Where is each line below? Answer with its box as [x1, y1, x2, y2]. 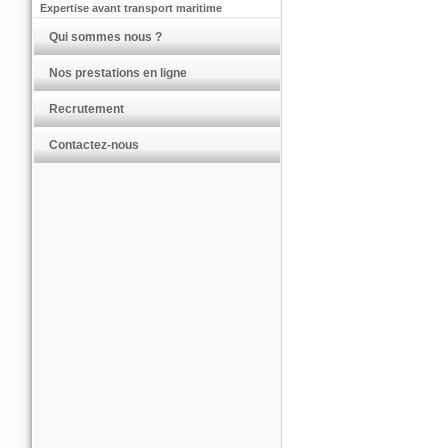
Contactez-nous [49, 138, 139, 152]
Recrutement [49, 102, 124, 116]
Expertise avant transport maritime [40, 2, 222, 14]
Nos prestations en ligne [49, 66, 187, 80]
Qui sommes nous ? [49, 30, 162, 44]
